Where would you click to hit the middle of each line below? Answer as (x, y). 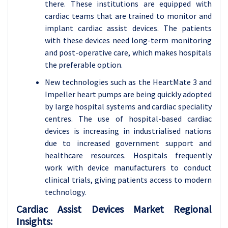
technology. (65, 192)
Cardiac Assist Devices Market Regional (114, 209)
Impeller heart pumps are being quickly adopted (128, 94)
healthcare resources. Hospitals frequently (128, 155)
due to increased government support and (128, 143)
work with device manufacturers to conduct (128, 167)
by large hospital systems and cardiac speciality (128, 106)
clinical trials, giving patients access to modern (128, 180)
